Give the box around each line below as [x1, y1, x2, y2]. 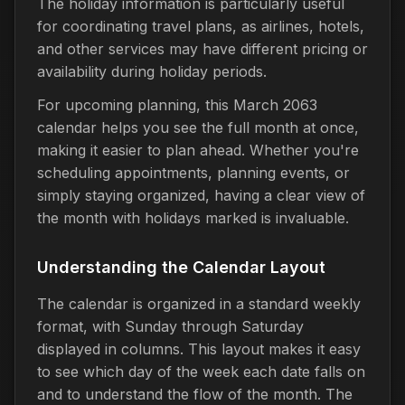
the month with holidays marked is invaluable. [37, 208, 349, 227]
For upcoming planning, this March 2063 [37, 95, 317, 114]
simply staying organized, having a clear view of [37, 185, 365, 204]
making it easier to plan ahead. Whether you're [37, 140, 359, 159]
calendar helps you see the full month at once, [37, 118, 359, 137]
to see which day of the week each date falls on [37, 362, 365, 381]
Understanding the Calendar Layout [37, 257, 325, 277]
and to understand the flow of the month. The [37, 384, 353, 403]
